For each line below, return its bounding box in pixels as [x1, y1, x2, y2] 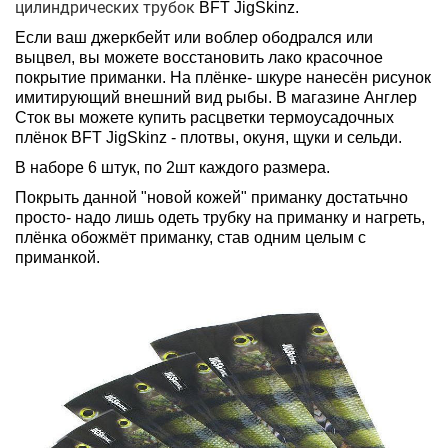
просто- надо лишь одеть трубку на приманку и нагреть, [15, 209, 425, 226]
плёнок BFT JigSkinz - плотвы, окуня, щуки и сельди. [15, 129, 406, 146]
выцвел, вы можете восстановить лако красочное [15, 49, 383, 66]
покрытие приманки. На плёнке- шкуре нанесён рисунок [15, 69, 431, 86]
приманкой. [15, 249, 100, 266]
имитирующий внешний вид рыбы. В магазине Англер [15, 89, 417, 106]
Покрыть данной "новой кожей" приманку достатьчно [15, 189, 408, 206]
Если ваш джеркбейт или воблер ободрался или [15, 29, 373, 46]
